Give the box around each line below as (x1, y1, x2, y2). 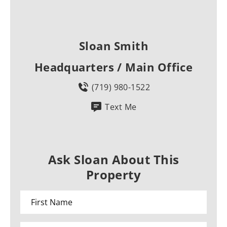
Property (86, 166, 141, 183)
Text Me (105, 101, 137, 113)
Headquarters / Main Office (34, 59, 193, 75)
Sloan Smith (79, 38, 148, 54)
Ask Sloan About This (48, 151, 179, 168)
